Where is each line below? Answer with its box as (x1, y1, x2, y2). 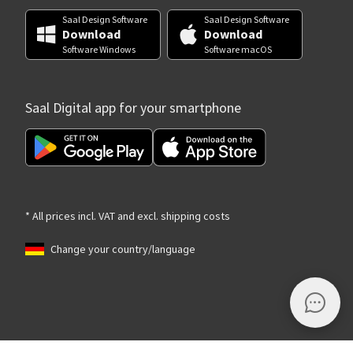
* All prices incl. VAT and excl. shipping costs (25, 208, 230, 223)
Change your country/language (50, 241, 195, 256)
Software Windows (62, 43, 136, 56)
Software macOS (204, 43, 272, 56)
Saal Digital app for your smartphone (25, 98, 241, 117)
